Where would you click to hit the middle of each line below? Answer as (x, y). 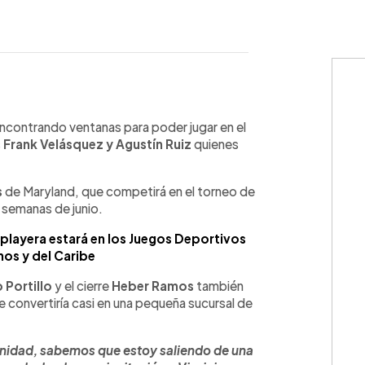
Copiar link (175, 111)
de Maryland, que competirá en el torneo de (129, 191)
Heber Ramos (153, 286)
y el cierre (82, 286)
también (219, 286)
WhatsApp (59, 111)
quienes (215, 144)
